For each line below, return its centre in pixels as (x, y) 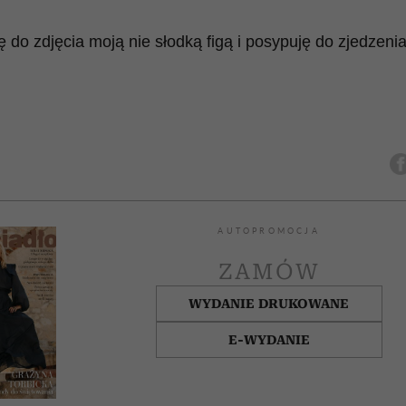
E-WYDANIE (269, 339)
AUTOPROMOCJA (269, 231)
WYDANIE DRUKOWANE (269, 303)
